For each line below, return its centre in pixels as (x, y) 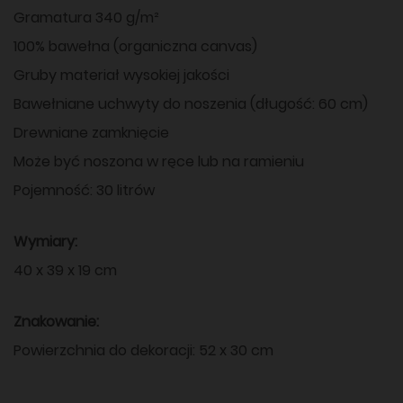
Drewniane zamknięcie (91, 132)
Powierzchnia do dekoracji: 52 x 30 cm (143, 350)
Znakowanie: (56, 321)
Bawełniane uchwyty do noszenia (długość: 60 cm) (191, 103)
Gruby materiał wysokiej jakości (121, 75)
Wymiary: (45, 241)
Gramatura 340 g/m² (86, 17)
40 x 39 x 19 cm (65, 270)
